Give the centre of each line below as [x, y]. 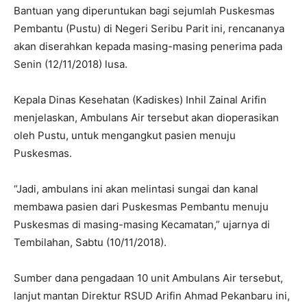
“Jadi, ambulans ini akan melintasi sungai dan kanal [136, 189]
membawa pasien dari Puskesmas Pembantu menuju [141, 207]
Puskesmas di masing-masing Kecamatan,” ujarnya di [142, 225]
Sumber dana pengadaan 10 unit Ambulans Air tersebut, [148, 278]
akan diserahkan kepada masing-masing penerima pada [148, 47]
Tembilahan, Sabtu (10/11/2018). [90, 243]
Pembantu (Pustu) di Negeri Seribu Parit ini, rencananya [149, 29]
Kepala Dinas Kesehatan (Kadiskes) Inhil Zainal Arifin [140, 100]
